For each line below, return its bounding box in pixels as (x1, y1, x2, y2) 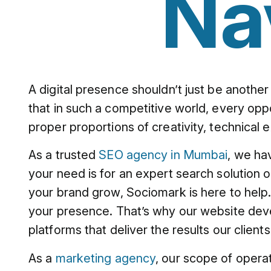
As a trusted (28, 148, 99, 163)
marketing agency (55, 250, 156, 266)
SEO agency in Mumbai (99, 148, 228, 163)
